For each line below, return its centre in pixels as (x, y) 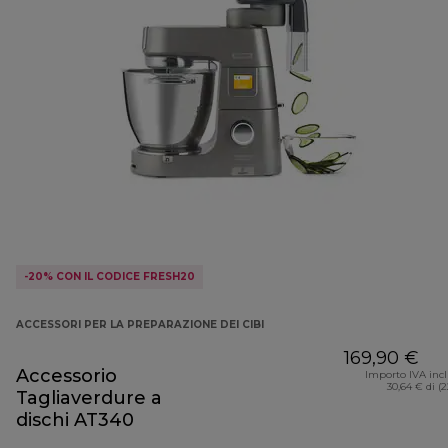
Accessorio (66, 376)
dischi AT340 (75, 420)
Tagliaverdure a (89, 398)
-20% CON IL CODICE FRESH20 (109, 277)
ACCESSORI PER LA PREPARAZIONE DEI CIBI (140, 325)
